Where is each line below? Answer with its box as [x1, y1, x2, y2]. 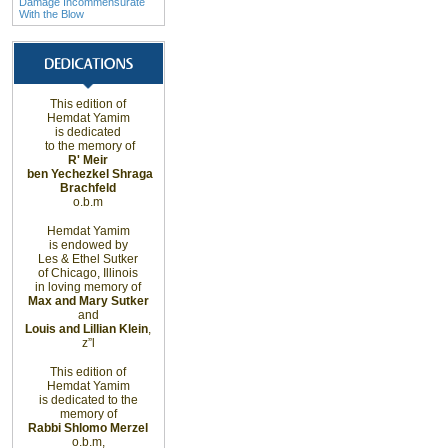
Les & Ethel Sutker [38, 252, 138, 266]
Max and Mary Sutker [27, 294, 149, 308]
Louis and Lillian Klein [25, 322, 148, 336]
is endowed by [48, 238, 128, 252]
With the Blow [19, 8, 84, 20]
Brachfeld [60, 181, 116, 195]
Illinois [103, 266, 138, 280]
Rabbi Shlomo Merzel [28, 421, 148, 435]
